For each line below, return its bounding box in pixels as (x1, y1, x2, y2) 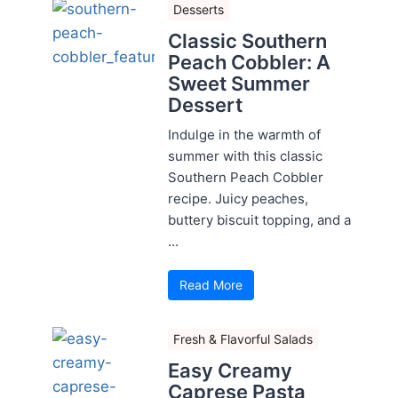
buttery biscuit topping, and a (168, 211, 351, 228)
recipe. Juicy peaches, (168, 189, 308, 207)
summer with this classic (168, 147, 322, 164)
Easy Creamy (168, 358, 292, 382)
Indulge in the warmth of (168, 125, 321, 143)
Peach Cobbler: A (168, 50, 330, 74)
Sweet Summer (168, 71, 310, 95)
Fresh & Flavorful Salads (173, 330, 313, 346)
